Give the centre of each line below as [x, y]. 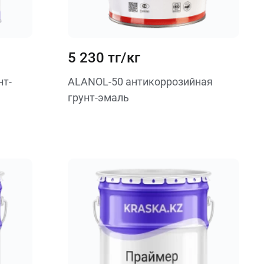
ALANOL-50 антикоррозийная [140, 82]
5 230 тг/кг [104, 58]
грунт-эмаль [98, 98]
